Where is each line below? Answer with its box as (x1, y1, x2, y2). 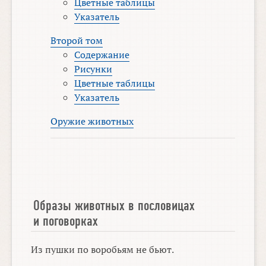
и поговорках (33, 213, 99, 229)
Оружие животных (50, 114, 134, 128)
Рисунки (74, 62, 113, 75)
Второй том (50, 33, 103, 47)
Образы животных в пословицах (33, 197, 195, 213)
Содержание (74, 47, 130, 61)
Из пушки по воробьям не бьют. (31, 242, 175, 256)
